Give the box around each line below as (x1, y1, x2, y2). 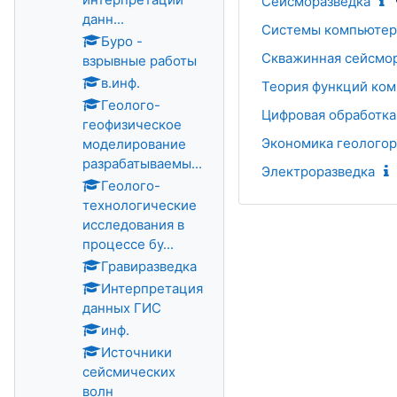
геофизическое (82, 116, 182, 133)
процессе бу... (82, 236, 174, 253)
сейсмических (82, 363, 175, 380)
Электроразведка (261, 163, 375, 180)
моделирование (82, 136, 186, 152)
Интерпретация (101, 280, 203, 297)
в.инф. (101, 74, 140, 91)
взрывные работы (82, 52, 197, 69)
